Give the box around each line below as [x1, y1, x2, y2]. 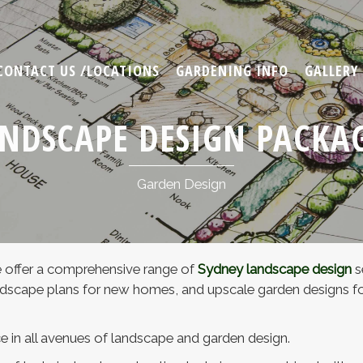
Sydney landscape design [197, 261, 352, 277]
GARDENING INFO [176, 61, 288, 80]
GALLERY [305, 61, 358, 80]
